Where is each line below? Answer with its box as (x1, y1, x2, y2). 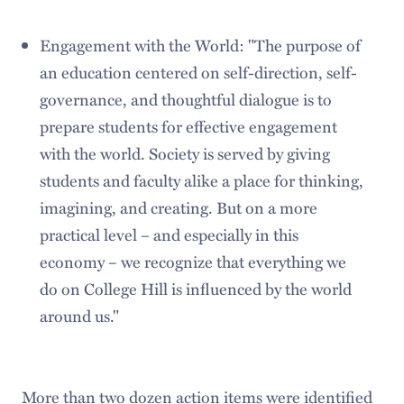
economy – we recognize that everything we (39, 250, 346, 273)
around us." (39, 304, 119, 327)
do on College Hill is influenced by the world (39, 277, 352, 300)
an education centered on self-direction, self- (39, 60, 357, 84)
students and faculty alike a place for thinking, (39, 169, 363, 192)
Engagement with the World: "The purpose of (39, 33, 361, 57)
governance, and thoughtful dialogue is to (39, 87, 332, 111)
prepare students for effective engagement (39, 115, 337, 138)
